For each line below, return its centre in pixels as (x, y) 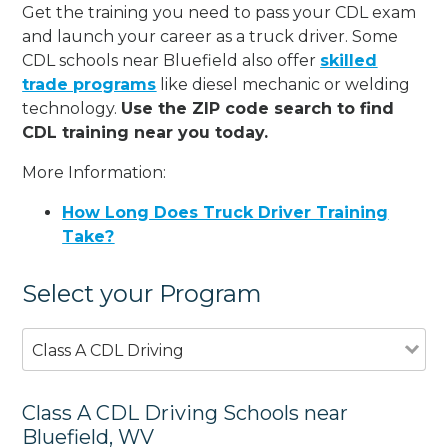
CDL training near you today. (145, 132)
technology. (72, 108)
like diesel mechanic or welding (283, 84)
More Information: (94, 172)
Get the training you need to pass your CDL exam (219, 12)
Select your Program (142, 293)
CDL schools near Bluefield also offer (171, 60)
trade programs (89, 84)
